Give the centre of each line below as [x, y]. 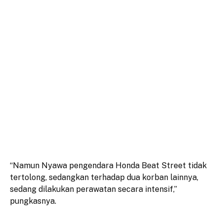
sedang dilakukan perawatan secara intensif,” [93, 189]
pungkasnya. [33, 201]
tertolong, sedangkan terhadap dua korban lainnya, [104, 177]
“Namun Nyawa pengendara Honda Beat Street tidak [108, 165]
